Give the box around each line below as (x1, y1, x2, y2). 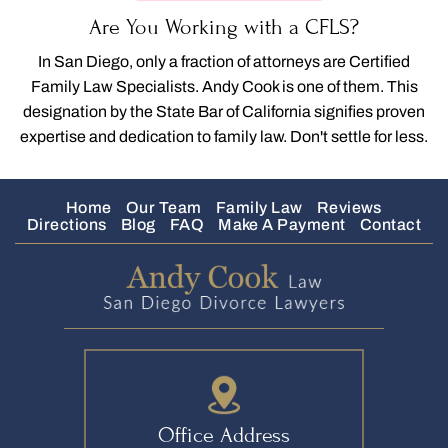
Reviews (316, 199, 382, 217)
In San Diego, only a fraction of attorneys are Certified (38, 53, 410, 71)
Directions (26, 216, 107, 234)
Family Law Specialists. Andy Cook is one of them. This (30, 78, 418, 96)
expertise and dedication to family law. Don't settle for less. (20, 128, 428, 146)
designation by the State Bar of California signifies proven (23, 103, 425, 121)
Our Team (125, 199, 202, 217)
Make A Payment (218, 216, 346, 234)
